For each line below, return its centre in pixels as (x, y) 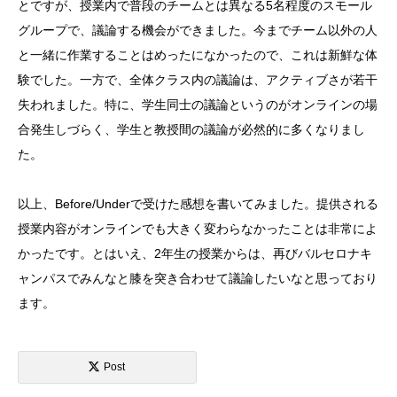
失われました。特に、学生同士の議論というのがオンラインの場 (198, 105)
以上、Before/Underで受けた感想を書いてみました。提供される (198, 204)
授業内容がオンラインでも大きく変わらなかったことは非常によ (198, 229)
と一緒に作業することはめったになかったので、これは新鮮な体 (198, 55)
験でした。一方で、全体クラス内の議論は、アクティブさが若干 (198, 80)
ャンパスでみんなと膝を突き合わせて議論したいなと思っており (198, 279)
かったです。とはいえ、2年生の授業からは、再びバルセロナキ (195, 254)
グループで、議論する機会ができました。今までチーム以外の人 (198, 31)
